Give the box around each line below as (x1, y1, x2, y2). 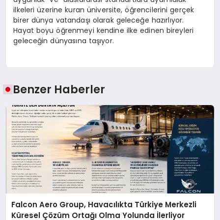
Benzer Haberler (13, 81, 106, 97)
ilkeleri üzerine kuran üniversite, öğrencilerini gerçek (13, 4, 194, 15)
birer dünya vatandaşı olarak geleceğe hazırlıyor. (13, 15, 184, 25)
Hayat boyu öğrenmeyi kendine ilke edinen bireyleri (13, 25, 194, 35)
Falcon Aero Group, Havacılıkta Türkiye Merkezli (11, 199, 197, 210)
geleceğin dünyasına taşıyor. (13, 35, 114, 46)
